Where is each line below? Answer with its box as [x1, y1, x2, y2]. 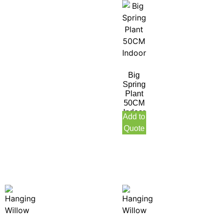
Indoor [123, 108, 145, 116]
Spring [122, 80, 146, 88]
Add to [123, 112, 146, 121]
